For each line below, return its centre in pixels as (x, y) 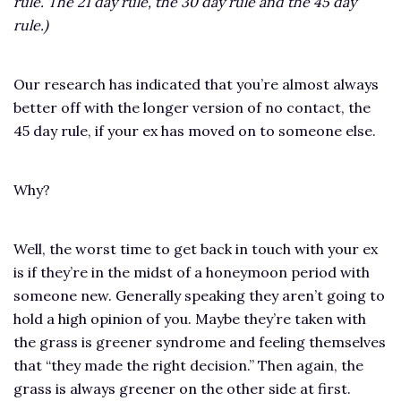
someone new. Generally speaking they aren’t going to (199, 296)
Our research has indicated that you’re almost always (196, 85)
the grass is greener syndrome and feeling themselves (200, 342)
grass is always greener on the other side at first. (182, 389)
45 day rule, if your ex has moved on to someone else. (195, 131)
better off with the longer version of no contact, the (192, 108)
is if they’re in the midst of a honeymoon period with (192, 273)
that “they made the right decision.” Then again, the (188, 366)
